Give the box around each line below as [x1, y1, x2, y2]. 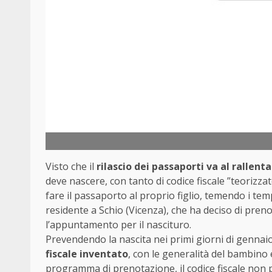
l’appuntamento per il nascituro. [46, 217, 191, 231]
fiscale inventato [46, 246, 128, 260]
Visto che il [46, 159, 97, 173]
